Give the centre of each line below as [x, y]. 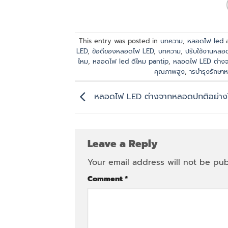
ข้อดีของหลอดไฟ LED [123, 51]
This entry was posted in [119, 41]
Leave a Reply [124, 144]
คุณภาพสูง [169, 71]
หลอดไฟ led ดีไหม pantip [130, 61]
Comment [106, 179]
